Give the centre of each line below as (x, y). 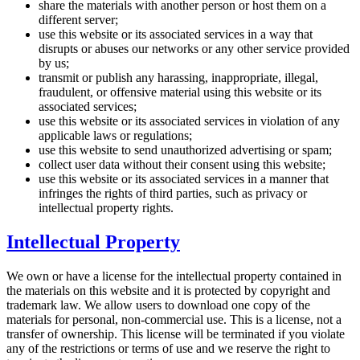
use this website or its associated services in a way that (176, 35)
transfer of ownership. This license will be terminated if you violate (176, 334)
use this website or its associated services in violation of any (189, 121)
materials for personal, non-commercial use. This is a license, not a (174, 320)
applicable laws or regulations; (115, 136)
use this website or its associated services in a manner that (184, 179)
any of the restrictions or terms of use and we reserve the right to (168, 349)
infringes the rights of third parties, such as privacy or (173, 194)
